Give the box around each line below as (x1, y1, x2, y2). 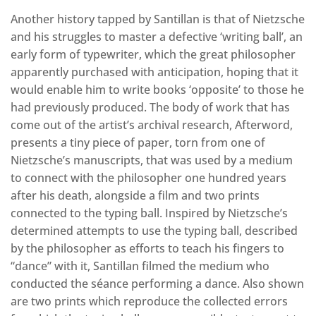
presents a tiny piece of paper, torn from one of (11, 135, 265, 151)
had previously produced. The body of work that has (11, 99, 290, 116)
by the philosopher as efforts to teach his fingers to (11, 241, 284, 257)
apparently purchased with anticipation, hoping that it (11, 64, 298, 80)
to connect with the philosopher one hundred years (11, 170, 286, 186)
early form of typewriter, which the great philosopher (11, 47, 296, 63)
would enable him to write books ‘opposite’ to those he (11, 82, 304, 98)
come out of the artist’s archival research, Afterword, (11, 117, 293, 133)
